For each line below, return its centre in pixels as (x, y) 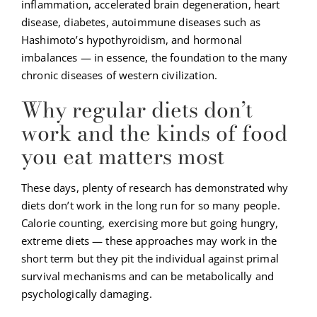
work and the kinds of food (154, 133)
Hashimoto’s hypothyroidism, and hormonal (132, 40)
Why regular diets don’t (137, 110)
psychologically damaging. (87, 294)
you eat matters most (123, 157)
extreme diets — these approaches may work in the (149, 241)
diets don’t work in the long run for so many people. (151, 206)
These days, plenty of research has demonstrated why (155, 188)
